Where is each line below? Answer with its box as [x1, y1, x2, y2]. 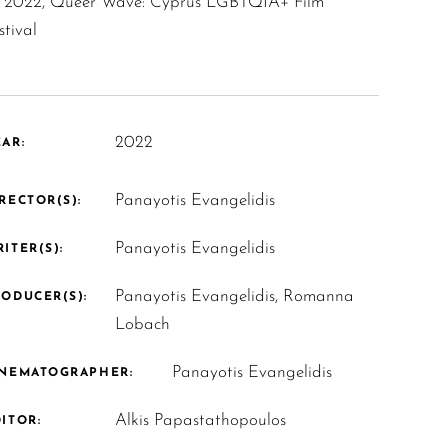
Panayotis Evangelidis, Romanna [114, 288, 354, 306]
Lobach [114, 316, 170, 334]
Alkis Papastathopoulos [114, 412, 286, 430]
